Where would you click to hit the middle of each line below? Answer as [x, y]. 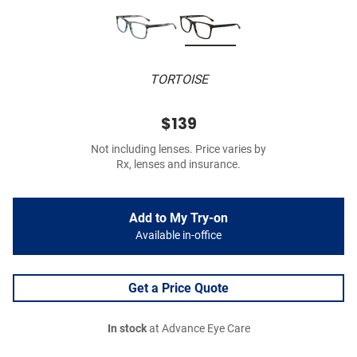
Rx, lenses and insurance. [178, 165]
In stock [127, 329]
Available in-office [178, 236]
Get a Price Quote [178, 288]
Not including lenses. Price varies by [178, 150]
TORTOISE [178, 80]
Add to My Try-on [178, 218]
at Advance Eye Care [198, 329]
